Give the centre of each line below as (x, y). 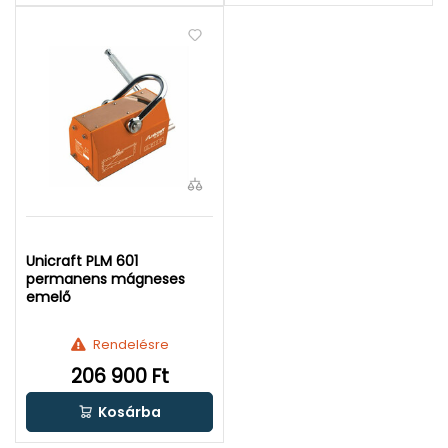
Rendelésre (131, 344)
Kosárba (129, 412)
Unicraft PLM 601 (82, 261)
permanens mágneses (105, 279)
